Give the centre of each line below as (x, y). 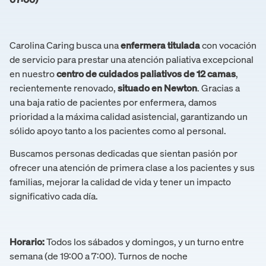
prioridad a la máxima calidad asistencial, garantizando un (129, 116)
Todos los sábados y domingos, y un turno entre (144, 242)
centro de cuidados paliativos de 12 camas (146, 73)
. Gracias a (218, 88)
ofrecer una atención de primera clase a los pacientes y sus (132, 168)
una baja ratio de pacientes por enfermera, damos (113, 102)
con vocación (228, 45)
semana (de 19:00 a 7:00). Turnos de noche (99, 256)
